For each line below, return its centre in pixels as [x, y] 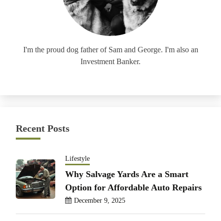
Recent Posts [43, 128]
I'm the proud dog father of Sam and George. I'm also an [110, 49]
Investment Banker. [110, 61]
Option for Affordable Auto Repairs [133, 187]
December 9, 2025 [100, 200]
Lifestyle [77, 158]
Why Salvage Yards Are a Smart [127, 174]
